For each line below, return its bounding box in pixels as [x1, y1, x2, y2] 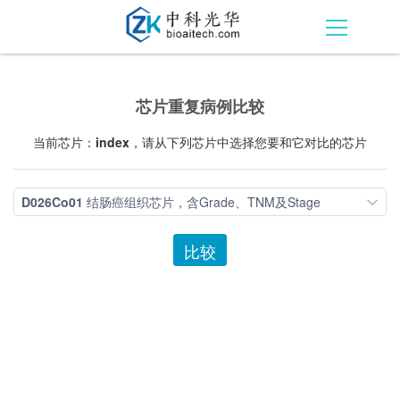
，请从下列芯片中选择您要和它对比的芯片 [129, 133, 367, 151]
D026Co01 [21, 193, 83, 211]
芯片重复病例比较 [136, 95, 264, 118]
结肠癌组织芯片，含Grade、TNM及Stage [83, 193, 321, 211]
